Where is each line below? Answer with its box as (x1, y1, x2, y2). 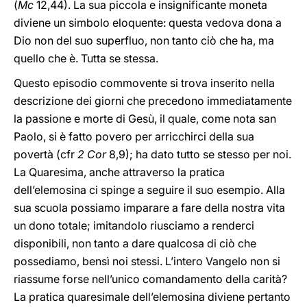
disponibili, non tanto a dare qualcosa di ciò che (14, 236, 256, 250)
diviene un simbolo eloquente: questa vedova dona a (14, 16, 282, 29)
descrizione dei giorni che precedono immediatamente (14, 94, 292, 108)
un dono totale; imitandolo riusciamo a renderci (14, 219, 254, 232)
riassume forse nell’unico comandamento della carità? (14, 272, 287, 286)
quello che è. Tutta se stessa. (14, 51, 158, 65)
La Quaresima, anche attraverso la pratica (14, 165, 225, 179)
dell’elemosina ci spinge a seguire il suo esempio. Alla (14, 183, 285, 197)
